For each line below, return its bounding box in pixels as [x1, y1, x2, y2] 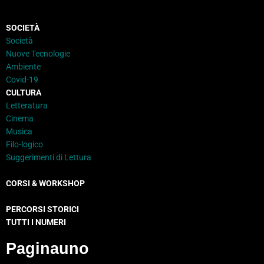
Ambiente [6, 62, 41, 72]
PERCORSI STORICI [6, 204, 79, 214]
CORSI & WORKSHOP [6, 179, 85, 189]
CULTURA [6, 88, 41, 98]
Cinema [6, 114, 34, 124]
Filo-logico [6, 140, 43, 150]
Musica [6, 127, 32, 137]
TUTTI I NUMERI [6, 217, 66, 227]
